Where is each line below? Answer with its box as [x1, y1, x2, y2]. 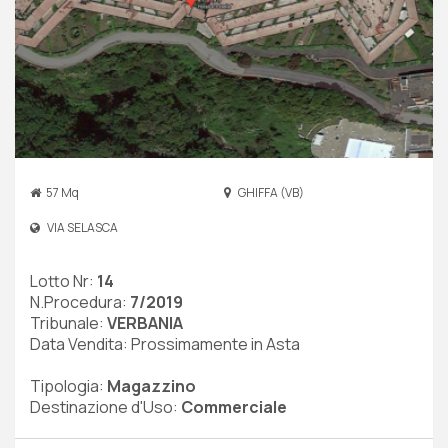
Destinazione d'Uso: [30, 396, 181, 419]
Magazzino [107, 375, 196, 398]
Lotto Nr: [30, 270, 97, 293]
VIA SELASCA [45, 219, 118, 237]
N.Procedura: [30, 291, 130, 314]
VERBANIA [107, 312, 183, 335]
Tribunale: [30, 312, 107, 335]
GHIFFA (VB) [236, 184, 304, 202]
